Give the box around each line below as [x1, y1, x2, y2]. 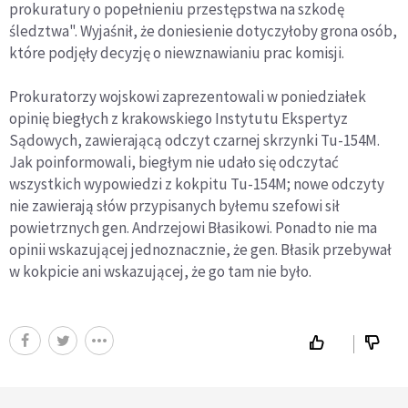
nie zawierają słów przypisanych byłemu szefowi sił [9, 196, 340, 217]
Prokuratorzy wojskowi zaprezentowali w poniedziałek [9, 87, 366, 107]
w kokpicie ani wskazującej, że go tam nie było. [9, 261, 311, 282]
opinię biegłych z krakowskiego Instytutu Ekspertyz [9, 108, 348, 129]
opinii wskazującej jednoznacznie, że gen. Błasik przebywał [9, 240, 392, 260]
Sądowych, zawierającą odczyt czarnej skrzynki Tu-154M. [9, 130, 380, 151]
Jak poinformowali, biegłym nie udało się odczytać [9, 152, 339, 173]
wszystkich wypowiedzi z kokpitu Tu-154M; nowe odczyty [9, 174, 384, 195]
